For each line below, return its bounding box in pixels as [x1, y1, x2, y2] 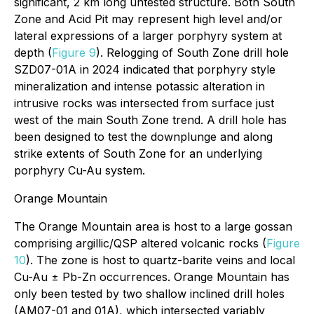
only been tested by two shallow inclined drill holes [14, 287, 285, 301]
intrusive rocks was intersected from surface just [14, 96, 274, 110]
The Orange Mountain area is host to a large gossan [14, 219, 292, 233]
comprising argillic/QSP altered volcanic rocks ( [14, 236, 266, 250]
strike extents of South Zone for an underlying [14, 146, 262, 161]
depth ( [14, 46, 52, 60]
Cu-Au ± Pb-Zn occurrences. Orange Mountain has [14, 270, 289, 284]
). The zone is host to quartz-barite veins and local [26, 253, 295, 267]
